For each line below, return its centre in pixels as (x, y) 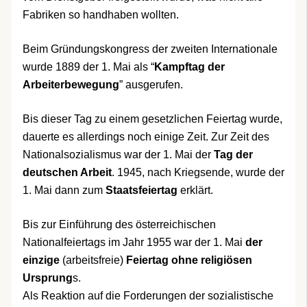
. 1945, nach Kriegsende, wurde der (198, 173)
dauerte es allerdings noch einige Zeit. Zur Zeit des (146, 137)
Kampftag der (189, 67)
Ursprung (47, 278)
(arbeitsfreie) (93, 260)
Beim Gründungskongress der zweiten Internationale (150, 49)
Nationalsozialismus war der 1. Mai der (118, 155)
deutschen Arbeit (67, 173)
